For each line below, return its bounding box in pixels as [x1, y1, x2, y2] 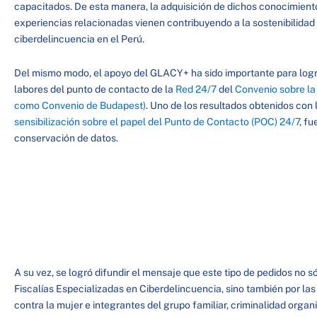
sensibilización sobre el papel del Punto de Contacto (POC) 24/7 [14, 115, 299, 127]
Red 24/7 [175, 83, 217, 95]
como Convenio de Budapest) [14, 99, 146, 111]
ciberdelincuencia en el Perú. [14, 33, 144, 45]
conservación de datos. [14, 132, 118, 144]
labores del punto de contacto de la [14, 83, 175, 95]
